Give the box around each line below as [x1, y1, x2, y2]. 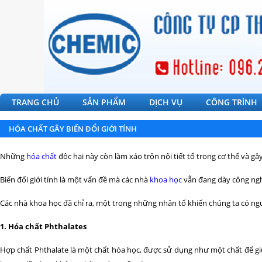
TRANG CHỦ [12, 96, 59, 108]
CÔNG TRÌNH [206, 96, 257, 108]
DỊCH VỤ [149, 96, 182, 108]
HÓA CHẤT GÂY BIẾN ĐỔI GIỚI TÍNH [9, 123, 137, 134]
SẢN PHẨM [82, 96, 126, 108]
